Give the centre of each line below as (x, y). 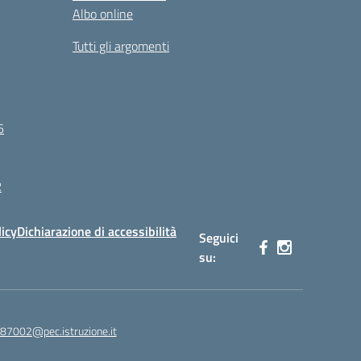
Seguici (219, 238)
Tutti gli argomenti (121, 46)
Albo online (103, 14)
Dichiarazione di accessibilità (97, 231)
